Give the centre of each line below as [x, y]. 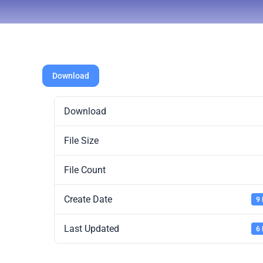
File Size [81, 141]
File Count [85, 170]
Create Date [88, 199]
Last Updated [92, 229]
